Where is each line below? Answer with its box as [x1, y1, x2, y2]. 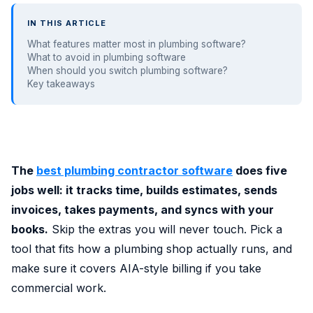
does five [233, 163, 287, 177]
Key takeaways [27, 78, 95, 89]
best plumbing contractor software [36, 163, 233, 177]
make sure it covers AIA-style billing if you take [11, 261, 261, 275]
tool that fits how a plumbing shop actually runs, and [11, 242, 292, 256]
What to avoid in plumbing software [27, 52, 186, 63]
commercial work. [11, 281, 106, 295]
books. [11, 222, 48, 236]
